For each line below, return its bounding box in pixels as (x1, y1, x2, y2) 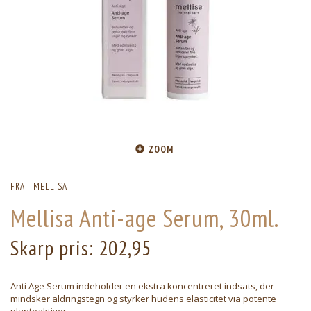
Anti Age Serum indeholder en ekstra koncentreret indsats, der (10, 280, 274, 293)
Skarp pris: (10, 235, 99, 262)
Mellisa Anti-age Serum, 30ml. (10, 202, 279, 235)
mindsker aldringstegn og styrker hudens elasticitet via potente (10, 292, 276, 305)
